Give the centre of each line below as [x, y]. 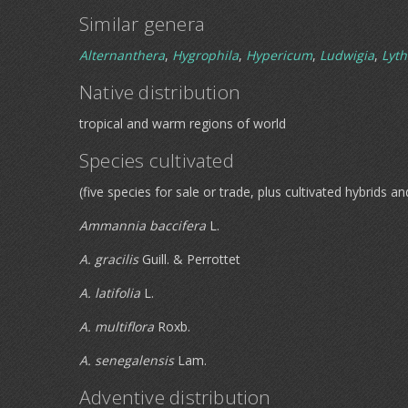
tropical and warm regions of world [183, 123]
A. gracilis [109, 259]
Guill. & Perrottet [189, 259]
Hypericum [279, 55]
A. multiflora [117, 326]
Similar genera [142, 24]
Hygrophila [205, 55]
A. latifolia [110, 293]
